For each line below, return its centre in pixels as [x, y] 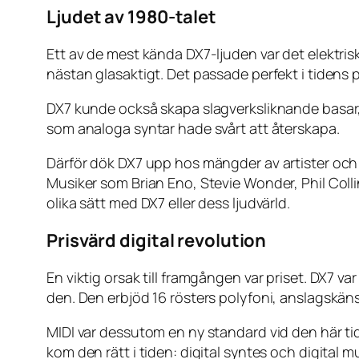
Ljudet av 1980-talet [131, 17]
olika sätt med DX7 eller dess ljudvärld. [168, 203]
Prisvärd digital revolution [157, 241]
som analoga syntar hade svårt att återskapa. [193, 129]
